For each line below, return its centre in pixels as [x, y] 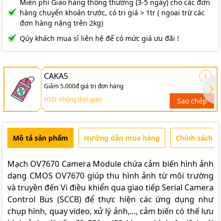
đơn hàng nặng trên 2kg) [61, 23]
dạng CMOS [32, 175]
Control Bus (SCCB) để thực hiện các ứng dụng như [110, 199]
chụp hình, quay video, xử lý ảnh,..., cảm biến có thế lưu [110, 211]
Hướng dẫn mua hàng [122, 138]
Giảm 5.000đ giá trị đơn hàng [84, 86]
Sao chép [192, 101]
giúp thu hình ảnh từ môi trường [149, 175]
